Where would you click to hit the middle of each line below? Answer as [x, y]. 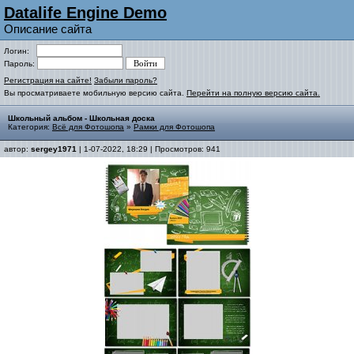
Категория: [30, 127]
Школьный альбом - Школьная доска [81, 118]
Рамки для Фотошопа [174, 127]
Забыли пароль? [126, 80]
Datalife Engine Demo [85, 13]
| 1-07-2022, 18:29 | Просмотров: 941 [149, 149]
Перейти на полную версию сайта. [253, 93]
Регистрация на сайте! [48, 80]
